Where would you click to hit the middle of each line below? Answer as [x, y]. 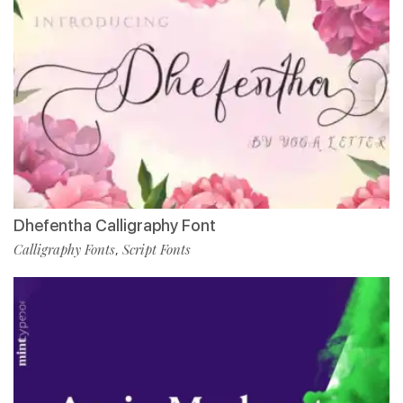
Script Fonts [157, 250]
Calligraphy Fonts [64, 250]
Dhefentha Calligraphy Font [115, 226]
